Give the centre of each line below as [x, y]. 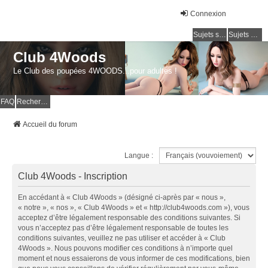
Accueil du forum [50, 124]
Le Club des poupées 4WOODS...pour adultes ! [95, 71]
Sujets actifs [254, 35]
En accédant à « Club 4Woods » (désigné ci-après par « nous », [122, 197]
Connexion [208, 14]
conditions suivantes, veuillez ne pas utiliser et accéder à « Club [122, 238]
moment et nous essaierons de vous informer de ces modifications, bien [134, 258]
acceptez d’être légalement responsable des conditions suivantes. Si [129, 217]
